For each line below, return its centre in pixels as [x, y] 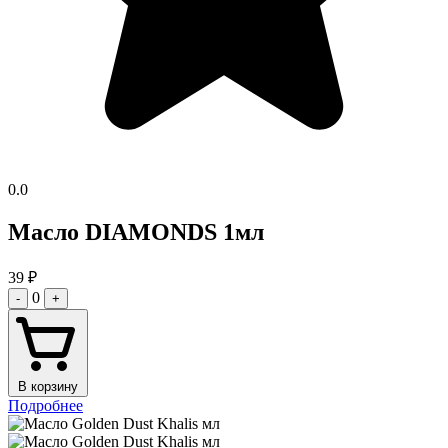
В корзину [48, 387]
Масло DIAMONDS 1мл [136, 232]
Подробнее [45, 406]
